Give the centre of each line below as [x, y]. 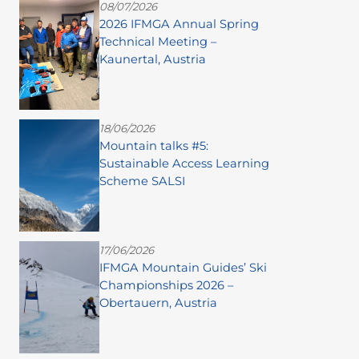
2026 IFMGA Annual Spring [179, 24]
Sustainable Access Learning [184, 164]
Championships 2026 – [166, 286]
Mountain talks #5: [154, 146]
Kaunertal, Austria [153, 60]
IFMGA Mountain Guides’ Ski [183, 268]
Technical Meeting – [158, 42]
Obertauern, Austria [158, 303]
